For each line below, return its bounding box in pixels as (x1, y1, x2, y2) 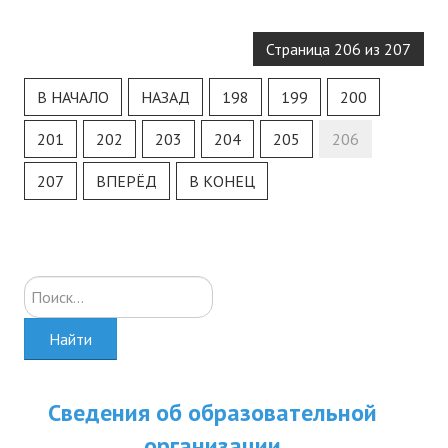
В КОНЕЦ (189, 170, 255, 191)
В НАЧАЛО (37, 86, 109, 107)
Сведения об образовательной (48, 396, 378, 428)
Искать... (24, 277, 83, 298)
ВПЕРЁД (96, 170, 157, 191)
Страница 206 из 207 (266, 38, 411, 59)
